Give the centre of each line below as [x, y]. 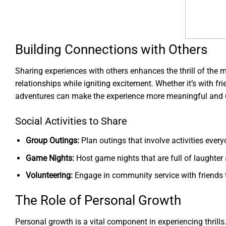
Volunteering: [49, 176]
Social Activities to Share [71, 121]
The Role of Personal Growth [98, 201]
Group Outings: [52, 141]
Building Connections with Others [111, 50]
